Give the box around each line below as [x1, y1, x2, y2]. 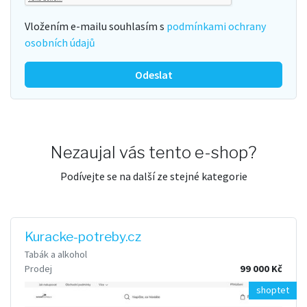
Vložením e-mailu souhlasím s [25, 19, 167, 33]
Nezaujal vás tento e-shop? [51, 142, 256, 162]
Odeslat [134, 67, 173, 82]
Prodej [25, 262, 52, 275]
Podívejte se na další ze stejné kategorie [60, 169, 247, 183]
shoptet [256, 284, 289, 297]
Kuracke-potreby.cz [25, 228, 141, 245]
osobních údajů [25, 35, 95, 49]
